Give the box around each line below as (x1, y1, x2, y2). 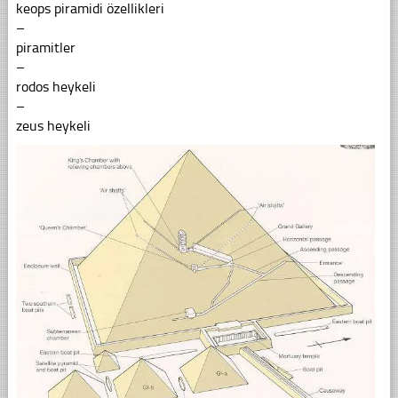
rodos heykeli (15, 77, 96, 95)
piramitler (15, 38, 76, 56)
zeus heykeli (15, 116, 91, 134)
